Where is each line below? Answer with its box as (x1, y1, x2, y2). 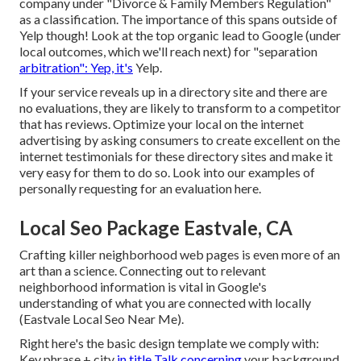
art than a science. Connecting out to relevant (19, 263, 266, 279)
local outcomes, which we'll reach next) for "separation (19, 44, 317, 60)
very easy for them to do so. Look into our (19, 164, 248, 180)
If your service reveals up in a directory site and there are (19, 84, 327, 100)
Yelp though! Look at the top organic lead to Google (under (19, 27, 341, 44)
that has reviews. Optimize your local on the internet (19, 116, 304, 132)
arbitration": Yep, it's (19, 60, 133, 76)
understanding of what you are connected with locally (19, 295, 311, 311)
